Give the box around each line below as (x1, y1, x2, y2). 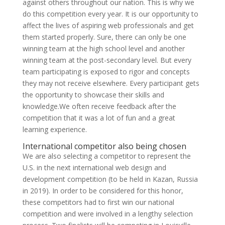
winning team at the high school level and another (22, 43, 185, 53)
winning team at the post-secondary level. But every (22, 55, 191, 65)
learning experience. (22, 124, 87, 134)
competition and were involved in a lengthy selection (22, 208, 193, 218)
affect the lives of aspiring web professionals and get (22, 20, 194, 30)
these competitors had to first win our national (22, 197, 174, 207)
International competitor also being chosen (22, 140, 186, 152)
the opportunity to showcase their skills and (22, 89, 164, 99)
